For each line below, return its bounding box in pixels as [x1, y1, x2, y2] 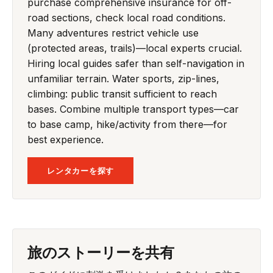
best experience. [27, 133, 104, 146]
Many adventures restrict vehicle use [27, 26, 199, 39]
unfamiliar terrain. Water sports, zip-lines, [27, 72, 219, 85]
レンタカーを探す [47, 165, 115, 175]
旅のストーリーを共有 [27, 241, 174, 261]
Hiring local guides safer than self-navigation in [27, 57, 244, 69]
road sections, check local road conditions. [27, 11, 225, 24]
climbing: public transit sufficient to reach [27, 87, 217, 100]
